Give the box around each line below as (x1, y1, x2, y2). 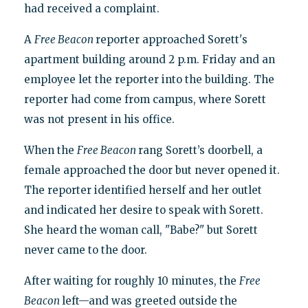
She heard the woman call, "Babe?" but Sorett (23, 223, 258, 237)
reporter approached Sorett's (95, 33, 247, 47)
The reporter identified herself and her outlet (23, 184, 262, 197)
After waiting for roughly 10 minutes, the (23, 274, 239, 288)
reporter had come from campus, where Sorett (23, 93, 266, 107)
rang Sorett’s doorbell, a (137, 144, 263, 157)
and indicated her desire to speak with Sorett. (23, 203, 263, 217)
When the (23, 144, 77, 157)
